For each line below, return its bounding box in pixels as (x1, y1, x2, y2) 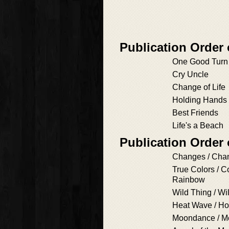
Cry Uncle (172, 70, 209, 79)
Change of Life (172, 83, 225, 92)
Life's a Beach (172, 121, 223, 130)
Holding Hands (172, 96, 227, 105)
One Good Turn (172, 57, 228, 66)
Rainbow (172, 175, 205, 185)
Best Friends (172, 108, 218, 118)
